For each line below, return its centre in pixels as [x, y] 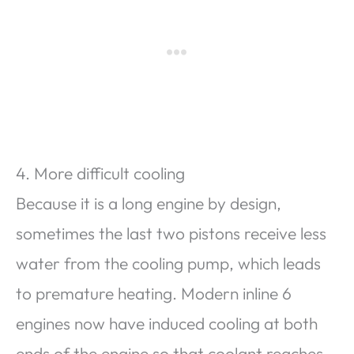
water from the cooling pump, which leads [168, 264]
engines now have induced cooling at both [167, 324]
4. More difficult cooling [100, 173]
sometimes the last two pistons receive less [171, 233]
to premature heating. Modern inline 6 [154, 294]
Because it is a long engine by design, [149, 203]
